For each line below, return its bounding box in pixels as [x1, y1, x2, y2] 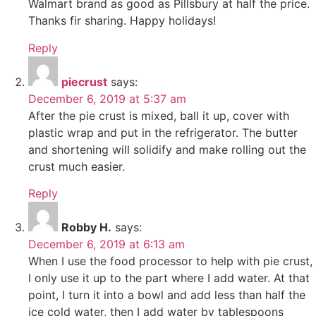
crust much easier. [28, 159, 125, 174]
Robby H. [61, 220, 111, 235]
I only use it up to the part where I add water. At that [28, 271, 310, 286]
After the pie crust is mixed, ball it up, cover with [28, 108, 289, 123]
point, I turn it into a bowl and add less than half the [28, 288, 305, 303]
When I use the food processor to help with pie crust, [28, 254, 312, 269]
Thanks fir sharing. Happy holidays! [28, 13, 216, 28]
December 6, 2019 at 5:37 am [28, 91, 186, 106]
